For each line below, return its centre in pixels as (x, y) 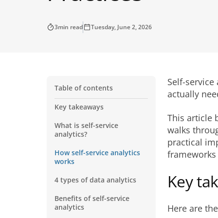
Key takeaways (79, 107)
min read (70, 27)
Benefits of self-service (92, 198)
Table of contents (84, 88)
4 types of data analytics (95, 180)
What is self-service (86, 125)
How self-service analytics (97, 153)
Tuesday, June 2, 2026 (121, 27)
